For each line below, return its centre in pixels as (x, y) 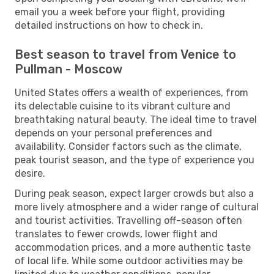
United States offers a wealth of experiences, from (131, 92)
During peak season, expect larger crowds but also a (134, 193)
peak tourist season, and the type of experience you (135, 160)
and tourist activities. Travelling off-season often (128, 220)
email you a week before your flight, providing (120, 12)
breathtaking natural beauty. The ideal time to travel (136, 119)
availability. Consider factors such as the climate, (128, 146)
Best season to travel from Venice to (125, 54)
